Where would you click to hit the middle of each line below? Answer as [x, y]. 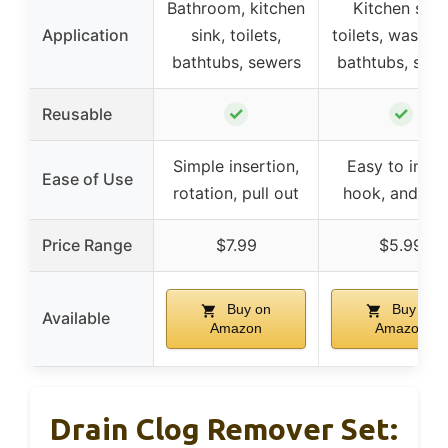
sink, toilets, [236, 35]
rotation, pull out [236, 193]
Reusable [77, 114]
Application [85, 35]
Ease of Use [87, 179]
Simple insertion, [236, 166]
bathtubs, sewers [236, 62]
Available [76, 318]
